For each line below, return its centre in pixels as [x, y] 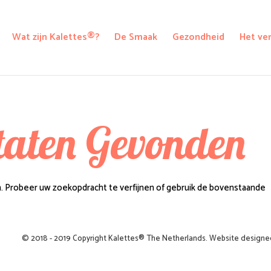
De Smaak [136, 37]
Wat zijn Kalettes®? [56, 37]
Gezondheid [199, 37]
